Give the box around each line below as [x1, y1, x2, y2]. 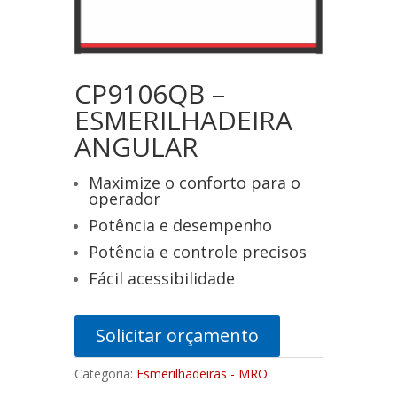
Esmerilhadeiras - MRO [136, 365, 268, 383]
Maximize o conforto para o [89, 172, 300, 194]
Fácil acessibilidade [89, 268, 235, 290]
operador [89, 188, 160, 210]
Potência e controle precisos [89, 241, 307, 263]
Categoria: [74, 365, 136, 383]
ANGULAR [74, 128, 198, 166]
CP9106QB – [74, 75, 225, 113]
